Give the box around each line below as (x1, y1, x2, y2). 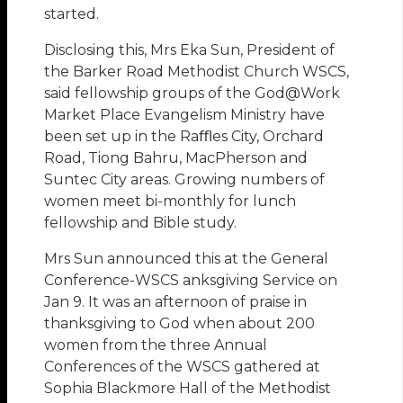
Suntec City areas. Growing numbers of (44, 171, 326, 189)
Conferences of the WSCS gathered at (44, 358, 321, 376)
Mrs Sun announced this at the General (44, 250, 329, 268)
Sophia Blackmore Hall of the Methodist (44, 380, 332, 398)
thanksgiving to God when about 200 (44, 315, 316, 333)
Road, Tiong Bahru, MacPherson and (44, 149, 309, 167)
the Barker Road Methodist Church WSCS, (44, 63, 350, 81)
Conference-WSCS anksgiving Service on (44, 272, 338, 290)
